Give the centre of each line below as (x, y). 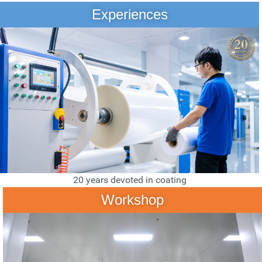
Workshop (132, 200)
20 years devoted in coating (130, 180)
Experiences (130, 15)
